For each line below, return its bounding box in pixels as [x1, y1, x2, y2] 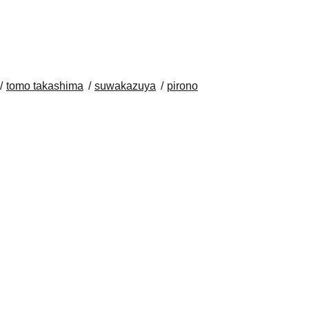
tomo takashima [6, 80, 83, 92]
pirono [166, 80, 198, 92]
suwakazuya [94, 80, 156, 92]
